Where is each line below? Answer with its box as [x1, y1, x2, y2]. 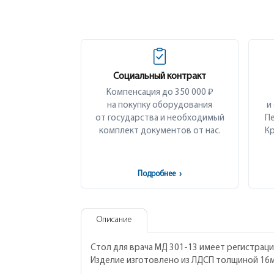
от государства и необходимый [95, 114, 224, 123]
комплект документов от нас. [98, 127, 221, 136]
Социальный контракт [113, 72, 206, 81]
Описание [97, 215, 131, 224]
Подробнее [138, 170, 177, 178]
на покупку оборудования [107, 101, 212, 110]
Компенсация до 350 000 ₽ [106, 88, 213, 97]
